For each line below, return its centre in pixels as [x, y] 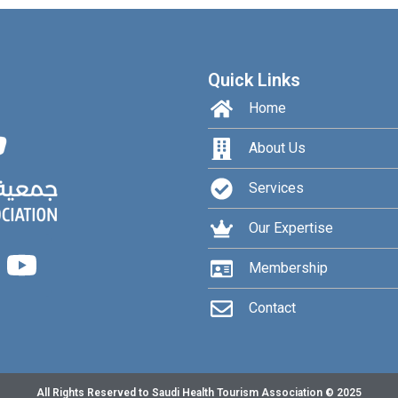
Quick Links [254, 80]
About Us [278, 148]
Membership [289, 268]
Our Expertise [291, 228]
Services [277, 188]
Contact [273, 308]
